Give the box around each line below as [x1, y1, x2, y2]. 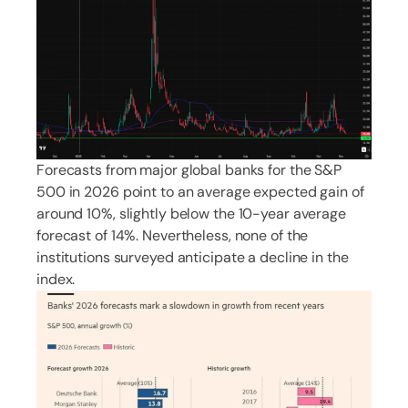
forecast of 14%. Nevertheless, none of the [36, 225, 309, 245]
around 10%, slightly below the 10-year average [36, 203, 346, 223]
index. [36, 269, 76, 289]
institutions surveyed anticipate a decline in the [36, 247, 349, 267]
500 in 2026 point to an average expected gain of [36, 181, 364, 201]
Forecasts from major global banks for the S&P [36, 159, 342, 179]
